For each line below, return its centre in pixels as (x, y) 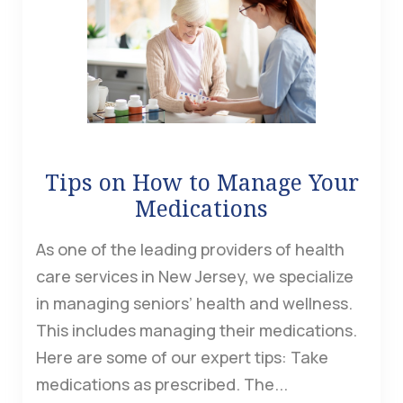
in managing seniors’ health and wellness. (194, 304)
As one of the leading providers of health (190, 250)
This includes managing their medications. (197, 331)
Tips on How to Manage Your (201, 182)
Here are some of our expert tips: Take (182, 358)
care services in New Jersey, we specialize (195, 277)
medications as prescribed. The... (162, 385)
